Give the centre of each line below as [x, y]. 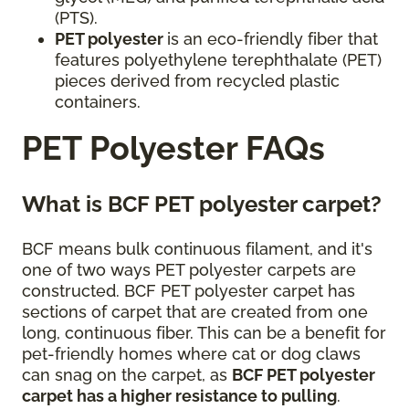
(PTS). [76, 17]
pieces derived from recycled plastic [197, 80]
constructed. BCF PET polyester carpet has [189, 290]
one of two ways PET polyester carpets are [189, 269]
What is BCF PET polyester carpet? [202, 204]
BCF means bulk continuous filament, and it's [197, 248]
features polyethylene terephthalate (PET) [218, 59]
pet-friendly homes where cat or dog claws [191, 353]
